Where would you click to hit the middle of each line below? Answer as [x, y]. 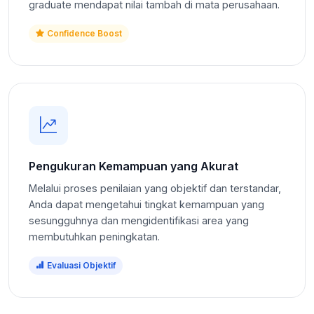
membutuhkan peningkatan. [94, 236]
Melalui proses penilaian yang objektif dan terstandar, [155, 188]
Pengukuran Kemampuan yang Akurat [134, 166]
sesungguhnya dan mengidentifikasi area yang [139, 220]
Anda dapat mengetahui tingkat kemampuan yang [146, 204]
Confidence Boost [84, 33]
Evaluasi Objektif [81, 265]
